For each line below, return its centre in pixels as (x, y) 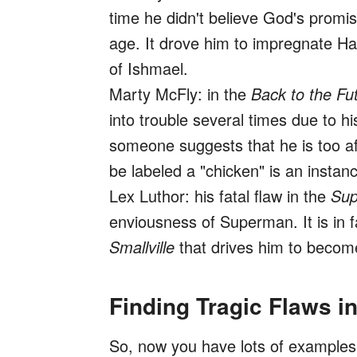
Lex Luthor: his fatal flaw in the (220, 196)
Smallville (142, 247)
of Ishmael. (149, 68)
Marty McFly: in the (180, 94)
